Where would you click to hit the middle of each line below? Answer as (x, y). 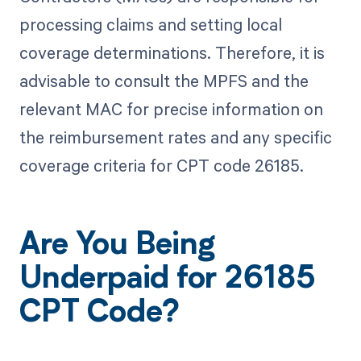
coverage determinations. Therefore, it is (172, 52)
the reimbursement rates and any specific (175, 137)
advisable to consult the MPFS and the (164, 80)
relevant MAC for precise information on (171, 108)
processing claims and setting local (150, 24)
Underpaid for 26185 (167, 280)
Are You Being (117, 246)
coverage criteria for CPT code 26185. (161, 165)
